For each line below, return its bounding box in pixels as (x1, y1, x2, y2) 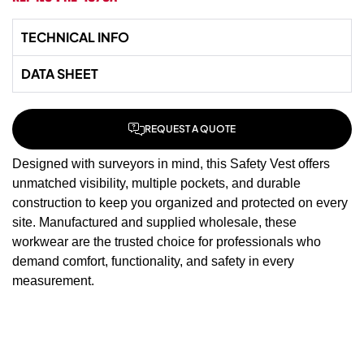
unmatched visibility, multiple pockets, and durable (12, 175, 301, 190)
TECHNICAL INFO (21, 28, 129, 45)
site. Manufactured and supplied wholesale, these (12, 214, 297, 229)
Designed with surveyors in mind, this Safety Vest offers (12, 156, 330, 171)
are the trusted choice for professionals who (68, 234, 321, 249)
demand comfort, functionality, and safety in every (12, 253, 294, 268)
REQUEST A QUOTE (145, 122, 236, 135)
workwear (12, 234, 68, 249)
